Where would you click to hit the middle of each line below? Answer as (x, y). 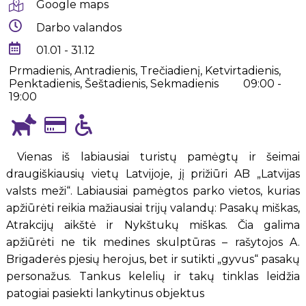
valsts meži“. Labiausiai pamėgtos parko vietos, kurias (153, 191)
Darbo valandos (79, 27)
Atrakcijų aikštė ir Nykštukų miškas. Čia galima (153, 225)
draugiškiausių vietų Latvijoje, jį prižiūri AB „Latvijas (153, 173)
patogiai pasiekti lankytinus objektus (105, 293)
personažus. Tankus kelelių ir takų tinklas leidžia (153, 276)
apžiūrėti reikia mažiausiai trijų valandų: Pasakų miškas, (153, 208)
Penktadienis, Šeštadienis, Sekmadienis (114, 83)
